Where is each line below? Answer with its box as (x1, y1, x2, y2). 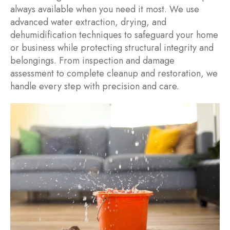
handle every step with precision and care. (10, 80, 179, 93)
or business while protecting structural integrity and (10, 41, 214, 55)
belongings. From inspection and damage (10, 54, 175, 68)
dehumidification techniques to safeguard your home (10, 28, 218, 42)
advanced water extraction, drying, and (10, 15, 166, 29)
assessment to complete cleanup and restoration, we (10, 67, 218, 81)
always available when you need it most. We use (10, 3, 199, 16)
